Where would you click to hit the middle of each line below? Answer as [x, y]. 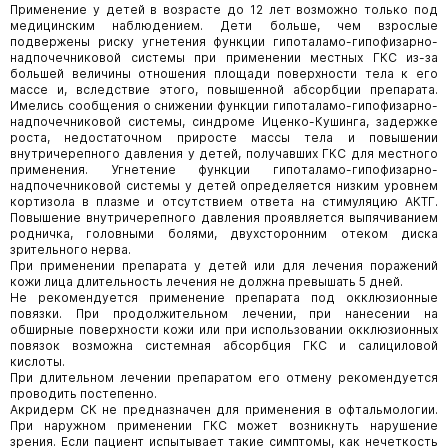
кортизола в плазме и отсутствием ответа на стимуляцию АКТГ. [224, 201]
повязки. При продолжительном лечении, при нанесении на [224, 313]
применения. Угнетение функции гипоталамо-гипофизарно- [224, 169]
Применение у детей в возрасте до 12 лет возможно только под [224, 9]
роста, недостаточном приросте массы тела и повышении [224, 137]
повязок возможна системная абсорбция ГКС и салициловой [224, 345]
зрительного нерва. [70, 249]
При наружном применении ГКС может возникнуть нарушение [224, 425]
